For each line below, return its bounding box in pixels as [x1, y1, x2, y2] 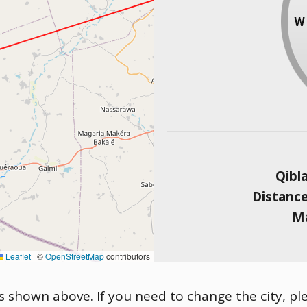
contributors [104, 250, 150, 262]
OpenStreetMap [45, 250, 104, 262]
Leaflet [3, 250, 31, 262]
